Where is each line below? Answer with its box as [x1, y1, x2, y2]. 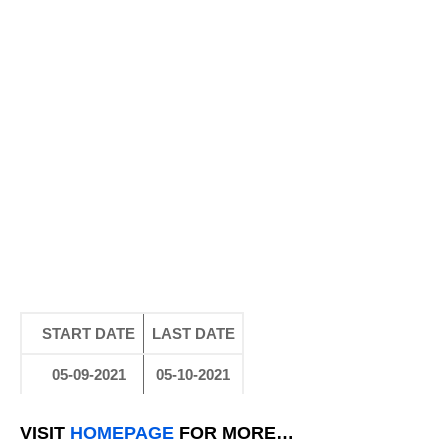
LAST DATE [151, 325, 235, 342]
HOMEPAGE [70, 423, 174, 443]
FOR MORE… [174, 423, 294, 443]
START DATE [42, 325, 136, 342]
